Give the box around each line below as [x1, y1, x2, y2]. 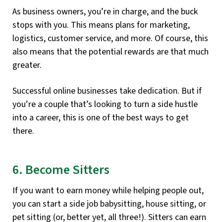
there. [12, 124, 34, 137]
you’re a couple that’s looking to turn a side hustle [12, 98, 198, 111]
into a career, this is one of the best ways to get [12, 111, 189, 124]
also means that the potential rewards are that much [12, 45, 209, 58]
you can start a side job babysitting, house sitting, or [12, 198, 206, 211]
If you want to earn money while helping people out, [12, 184, 204, 197]
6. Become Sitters [12, 160, 110, 179]
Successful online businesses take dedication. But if [12, 84, 202, 97]
